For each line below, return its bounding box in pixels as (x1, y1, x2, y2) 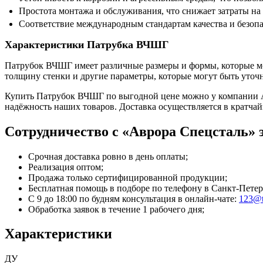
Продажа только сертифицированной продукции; (28, 172, 227, 183)
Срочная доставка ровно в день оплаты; (28, 151, 188, 161)
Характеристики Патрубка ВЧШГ (5, 38, 168, 50)
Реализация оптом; (28, 161, 103, 172)
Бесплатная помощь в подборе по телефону (28, 183, 204, 193)
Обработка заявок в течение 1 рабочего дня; (28, 204, 204, 214)
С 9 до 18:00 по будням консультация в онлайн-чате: (28, 193, 239, 204)
